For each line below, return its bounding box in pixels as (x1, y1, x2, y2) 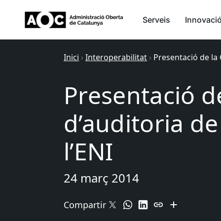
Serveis (143, 15, 170, 25)
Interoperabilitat (85, 52, 147, 63)
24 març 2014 (64, 170, 139, 186)
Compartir (64, 199, 106, 211)
